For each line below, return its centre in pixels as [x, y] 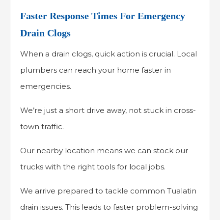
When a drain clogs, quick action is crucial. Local [109, 54]
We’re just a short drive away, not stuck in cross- [108, 110]
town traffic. [42, 127]
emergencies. [46, 86]
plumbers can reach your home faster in [96, 70]
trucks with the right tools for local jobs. [93, 167]
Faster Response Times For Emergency [103, 16]
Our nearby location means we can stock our [104, 151]
